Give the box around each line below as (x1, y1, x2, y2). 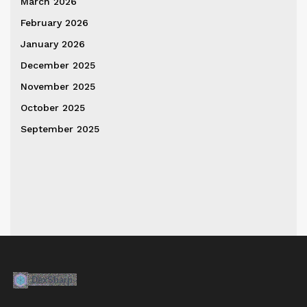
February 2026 (21, 16, 88, 28)
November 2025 (21, 80, 95, 92)
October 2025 (21, 101, 85, 113)
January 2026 (21, 38, 85, 49)
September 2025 (21, 123, 99, 134)
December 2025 (21, 59, 95, 71)
